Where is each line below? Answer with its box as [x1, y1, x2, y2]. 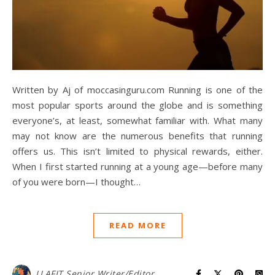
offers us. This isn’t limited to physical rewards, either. [12, 145, 263, 158]
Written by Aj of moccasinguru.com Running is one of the [12, 83, 21, 96]
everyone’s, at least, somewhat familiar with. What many [12, 114, 263, 127]
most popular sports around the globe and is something [12, 99, 263, 112]
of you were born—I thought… [12, 176, 141, 188]
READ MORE [109, 220, 166, 231]
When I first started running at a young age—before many [12, 160, 263, 173]
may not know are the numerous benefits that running [12, 130, 263, 142]
